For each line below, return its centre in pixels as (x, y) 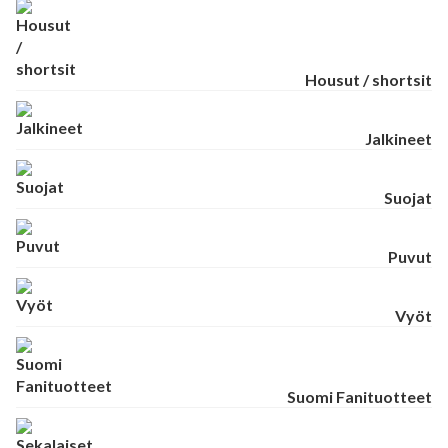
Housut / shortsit (368, 79)
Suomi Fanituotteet (359, 396)
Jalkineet (398, 138)
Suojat (408, 197)
